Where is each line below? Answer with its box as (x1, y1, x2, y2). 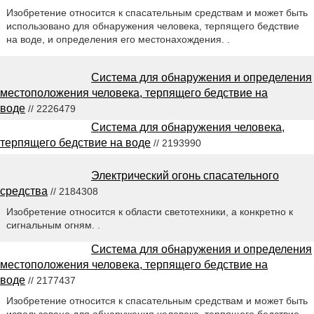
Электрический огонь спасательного (91, 169, 279, 182)
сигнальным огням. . (6, 219, 100, 231)
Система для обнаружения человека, (91, 121, 285, 133)
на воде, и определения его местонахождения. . (6, 33, 230, 45)
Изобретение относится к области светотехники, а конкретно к (6, 205, 293, 217)
